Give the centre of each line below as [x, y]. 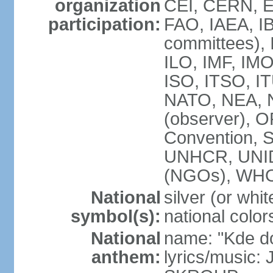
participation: [104, 24]
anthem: [126, 257]
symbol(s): [115, 216]
